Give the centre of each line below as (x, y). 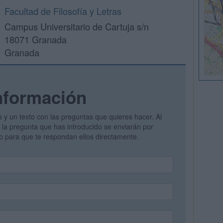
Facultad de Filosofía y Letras (63, 11)
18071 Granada (36, 39)
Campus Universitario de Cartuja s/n (77, 26)
